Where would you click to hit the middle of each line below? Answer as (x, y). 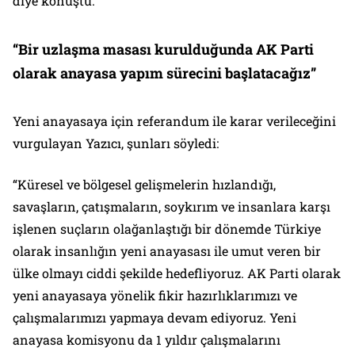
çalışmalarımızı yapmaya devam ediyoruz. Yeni (155, 318)
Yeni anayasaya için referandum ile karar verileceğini (174, 121)
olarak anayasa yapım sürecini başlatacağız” (164, 73)
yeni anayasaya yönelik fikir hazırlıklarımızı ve (155, 296)
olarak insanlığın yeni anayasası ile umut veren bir (167, 251)
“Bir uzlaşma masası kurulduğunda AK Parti (163, 50)
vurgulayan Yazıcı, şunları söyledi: (116, 143)
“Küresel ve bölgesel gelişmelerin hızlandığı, (144, 185)
